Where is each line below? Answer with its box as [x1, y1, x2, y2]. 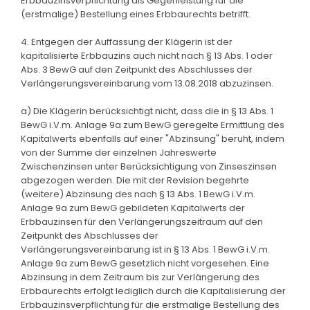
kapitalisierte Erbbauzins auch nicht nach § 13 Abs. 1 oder [21, 48, 273, 62]
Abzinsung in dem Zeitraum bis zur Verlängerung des [21, 270, 259, 284]
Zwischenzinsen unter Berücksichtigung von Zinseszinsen [21, 159, 277, 173]
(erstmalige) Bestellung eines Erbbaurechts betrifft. [21, 7, 250, 21]
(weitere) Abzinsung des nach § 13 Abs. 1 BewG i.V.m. [21, 187, 255, 201]
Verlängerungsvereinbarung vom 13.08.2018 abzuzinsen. [21, 76, 273, 90]
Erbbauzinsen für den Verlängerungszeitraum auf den [21, 215, 263, 228]
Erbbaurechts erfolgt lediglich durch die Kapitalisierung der [21, 284, 286, 298]
